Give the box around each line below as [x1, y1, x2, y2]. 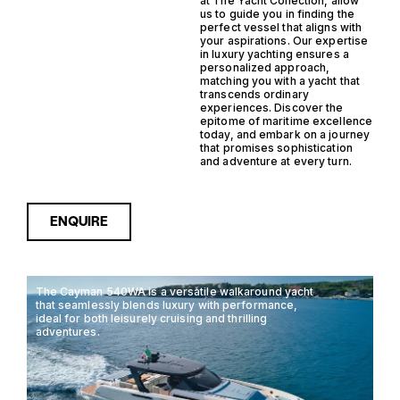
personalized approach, [200, 60, 330, 74]
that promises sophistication [200, 140, 353, 154]
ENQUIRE [49, 212, 109, 229]
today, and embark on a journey [200, 127, 371, 141]
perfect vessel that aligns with [200, 20, 362, 34]
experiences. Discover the [200, 100, 344, 114]
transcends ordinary [200, 87, 309, 101]
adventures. [35, 324, 100, 338]
